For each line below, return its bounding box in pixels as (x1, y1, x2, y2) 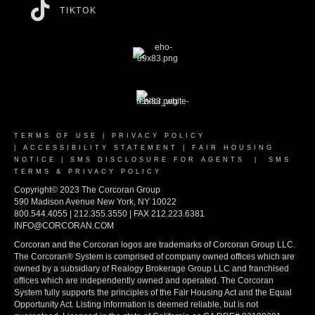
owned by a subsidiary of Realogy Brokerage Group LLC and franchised (14, 264, 289, 274)
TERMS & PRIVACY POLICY (14, 168, 162, 175)
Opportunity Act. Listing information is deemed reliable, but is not (14, 300, 258, 309)
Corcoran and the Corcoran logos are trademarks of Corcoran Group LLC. (14, 240, 295, 250)
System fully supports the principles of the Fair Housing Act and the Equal (14, 288, 292, 297)
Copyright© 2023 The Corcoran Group (14, 185, 160, 195)
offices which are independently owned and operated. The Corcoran (14, 276, 274, 285)
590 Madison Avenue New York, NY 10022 (14, 197, 176, 207)
